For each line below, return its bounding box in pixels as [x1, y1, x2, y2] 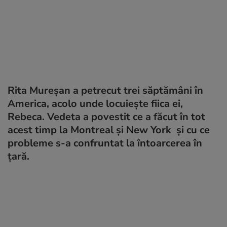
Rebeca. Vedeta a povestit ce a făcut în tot [8, 109, 205, 124]
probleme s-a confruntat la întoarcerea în [8, 136, 202, 150]
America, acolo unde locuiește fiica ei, [8, 96, 183, 110]
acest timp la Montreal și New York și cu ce [8, 123, 210, 137]
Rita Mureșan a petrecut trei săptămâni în [8, 83, 203, 97]
